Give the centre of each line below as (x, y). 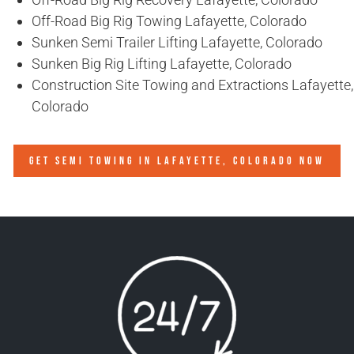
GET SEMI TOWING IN (93, 161)
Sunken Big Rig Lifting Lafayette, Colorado (162, 64)
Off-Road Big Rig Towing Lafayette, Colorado (169, 21)
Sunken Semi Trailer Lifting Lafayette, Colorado (177, 43)
